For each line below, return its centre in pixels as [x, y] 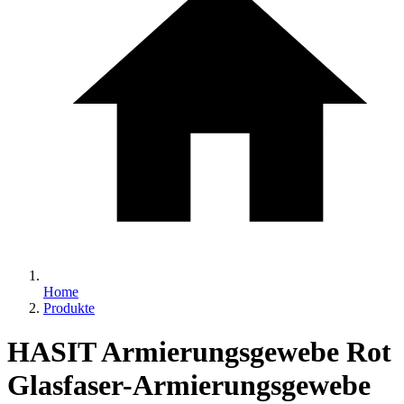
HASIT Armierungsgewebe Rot [199, 352]
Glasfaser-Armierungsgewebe [189, 386]
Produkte [69, 308]
